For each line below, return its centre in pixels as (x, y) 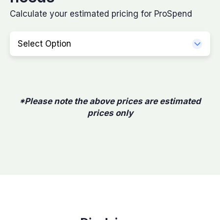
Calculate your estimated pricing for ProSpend (101, 14)
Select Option (44, 43)
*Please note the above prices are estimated (110, 101)
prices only (110, 113)
